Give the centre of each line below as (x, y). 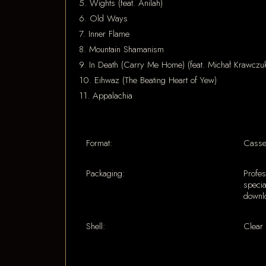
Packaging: (106, 173)
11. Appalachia (106, 96)
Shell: (96, 226)
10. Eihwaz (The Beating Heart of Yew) (148, 80)
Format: (99, 143)
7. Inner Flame (104, 34)
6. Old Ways (103, 18)
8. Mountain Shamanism (121, 49)
